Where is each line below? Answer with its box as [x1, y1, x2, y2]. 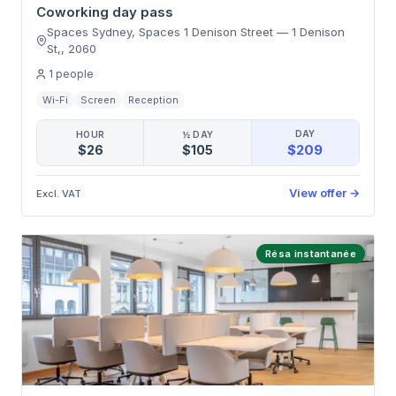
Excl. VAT [36, 187, 81, 200]
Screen [80, 94, 116, 106]
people [56, 67, 94, 80]
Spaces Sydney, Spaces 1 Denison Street [47, 25, 274, 39]
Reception [128, 94, 179, 106]
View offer [289, 186, 346, 200]
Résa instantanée [265, 247, 356, 260]
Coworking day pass [36, 4, 173, 20]
